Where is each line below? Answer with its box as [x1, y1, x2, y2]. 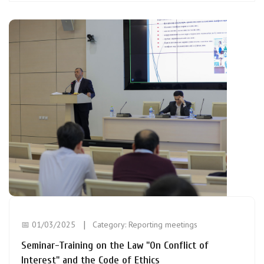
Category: [93, 219, 128, 230]
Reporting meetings [128, 219, 197, 230]
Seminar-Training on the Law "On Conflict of [21, 239, 209, 252]
